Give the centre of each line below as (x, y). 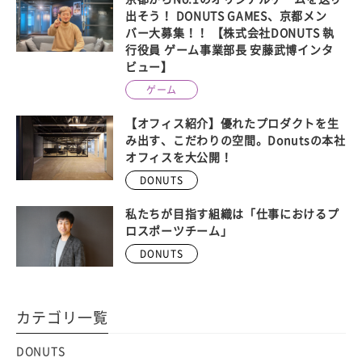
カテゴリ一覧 (62, 318)
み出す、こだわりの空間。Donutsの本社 (236, 141)
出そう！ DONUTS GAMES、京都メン (226, 17)
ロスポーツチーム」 (179, 232)
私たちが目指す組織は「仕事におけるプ (232, 215)
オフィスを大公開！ (179, 158)
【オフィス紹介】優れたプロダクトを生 (232, 124)
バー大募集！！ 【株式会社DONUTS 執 (230, 34)
